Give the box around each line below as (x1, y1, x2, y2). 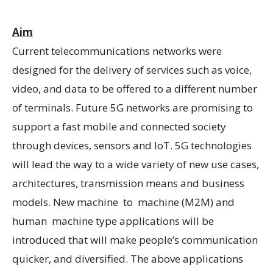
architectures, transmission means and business (12, 176, 244, 190)
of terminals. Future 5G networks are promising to (12, 101, 253, 115)
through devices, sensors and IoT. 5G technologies (12, 138, 252, 152)
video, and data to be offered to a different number (12, 82, 257, 96)
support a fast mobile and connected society (12, 119, 226, 133)
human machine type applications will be (12, 214, 214, 228)
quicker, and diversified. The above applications (12, 252, 243, 266)
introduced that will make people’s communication (12, 233, 258, 247)
